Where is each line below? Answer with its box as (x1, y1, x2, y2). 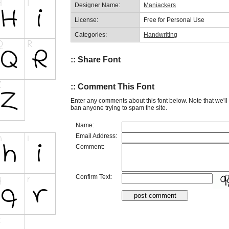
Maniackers (144, 1, 176, 9)
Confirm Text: (76, 173, 112, 180)
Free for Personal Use (144, 16, 204, 24)
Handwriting (144, 31, 177, 38)
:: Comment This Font (71, 82, 154, 91)
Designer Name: (75, 1, 120, 9)
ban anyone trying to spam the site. (71, 104, 167, 111)
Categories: (75, 31, 107, 38)
